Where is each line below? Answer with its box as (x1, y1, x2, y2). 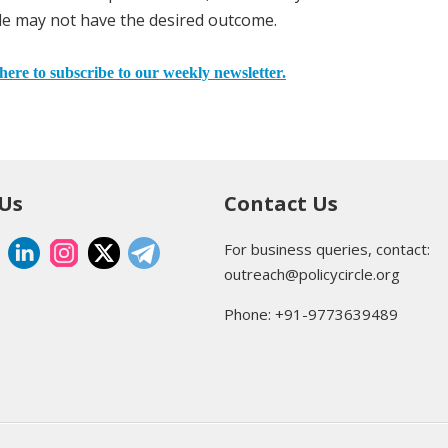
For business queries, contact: (224, 238, 430, 259)
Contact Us (224, 189, 338, 217)
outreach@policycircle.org (224, 263, 400, 284)
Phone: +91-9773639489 (224, 303, 398, 324)
